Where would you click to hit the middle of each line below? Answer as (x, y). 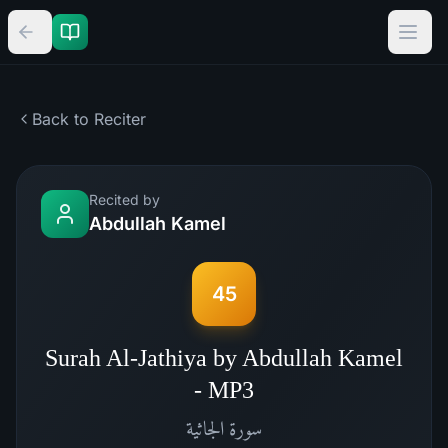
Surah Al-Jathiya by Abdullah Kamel (224, 358)
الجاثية (205, 428)
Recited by (124, 199)
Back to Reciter (89, 119)
